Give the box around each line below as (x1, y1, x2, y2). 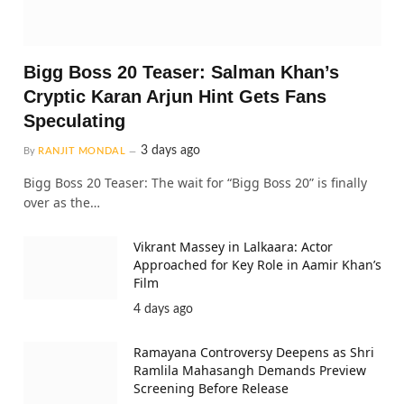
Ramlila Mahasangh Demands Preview (133, 362, 366, 380)
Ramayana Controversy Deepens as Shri (133, 344, 374, 362)
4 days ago (133, 303, 193, 317)
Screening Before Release (133, 380, 289, 398)
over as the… (23, 194, 100, 212)
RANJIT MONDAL (38, 146, 126, 157)
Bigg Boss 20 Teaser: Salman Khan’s (23, 62, 339, 83)
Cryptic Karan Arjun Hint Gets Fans (23, 87, 326, 107)
